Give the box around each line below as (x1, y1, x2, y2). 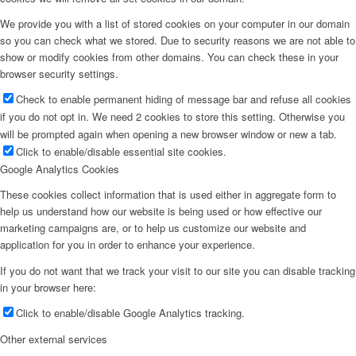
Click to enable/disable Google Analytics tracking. (16, 304, 245, 320)
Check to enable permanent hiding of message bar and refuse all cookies (16, 91, 351, 107)
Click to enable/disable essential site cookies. (16, 144, 226, 160)
